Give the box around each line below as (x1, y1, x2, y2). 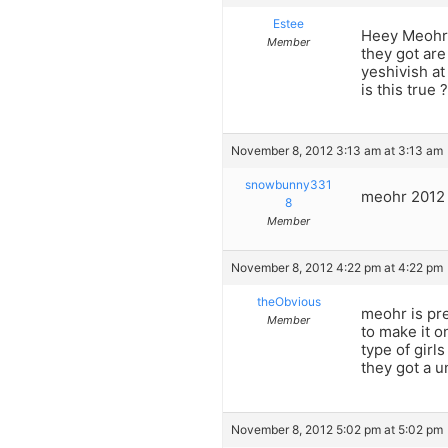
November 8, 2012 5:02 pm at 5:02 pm (231, 421, 443, 437)
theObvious (256, 294, 321, 310)
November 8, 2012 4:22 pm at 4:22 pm (231, 260, 443, 276)
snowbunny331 (245, 177, 332, 193)
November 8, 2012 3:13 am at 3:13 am (231, 143, 443, 159)
